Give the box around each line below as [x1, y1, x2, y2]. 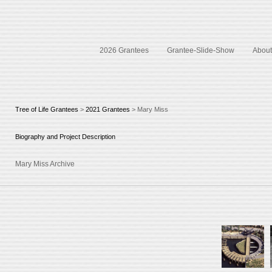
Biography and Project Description [15, 133, 115, 140]
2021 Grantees [86, 106, 130, 113]
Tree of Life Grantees [15, 106, 78, 113]
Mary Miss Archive [15, 160, 75, 168]
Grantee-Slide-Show [166, 46, 234, 55]
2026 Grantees [99, 46, 149, 55]
